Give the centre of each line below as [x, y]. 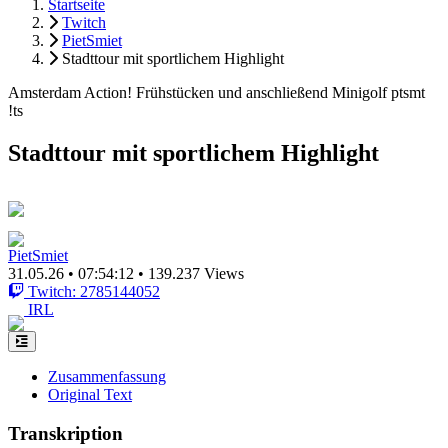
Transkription [65, 433]
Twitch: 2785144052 [94, 291]
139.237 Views [196, 273]
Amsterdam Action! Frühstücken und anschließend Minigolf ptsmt [216, 92]
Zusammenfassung [107, 376]
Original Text [90, 394]
